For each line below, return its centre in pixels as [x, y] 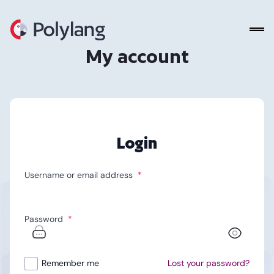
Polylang [28, 25]
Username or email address [81, 175]
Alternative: [50, 264]
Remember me [70, 263]
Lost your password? [209, 263]
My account [137, 56]
